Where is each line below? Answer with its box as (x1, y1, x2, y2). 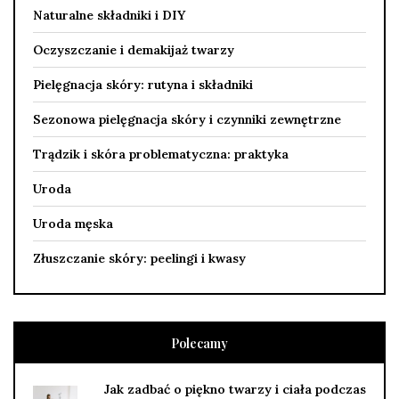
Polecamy (171, 334, 228, 352)
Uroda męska (33, 215, 113, 232)
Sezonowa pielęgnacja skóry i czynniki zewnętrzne (33, 110, 341, 127)
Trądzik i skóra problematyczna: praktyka (33, 145, 289, 162)
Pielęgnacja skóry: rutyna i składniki (33, 76, 253, 93)
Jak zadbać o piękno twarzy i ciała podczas (104, 380, 366, 397)
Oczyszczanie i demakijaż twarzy (33, 41, 234, 58)
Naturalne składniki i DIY (33, 6, 185, 23)
